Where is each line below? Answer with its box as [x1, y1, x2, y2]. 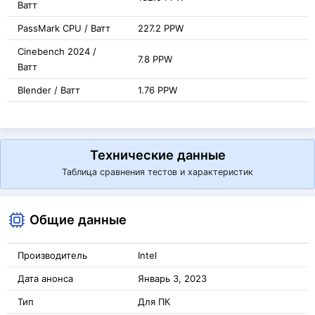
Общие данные [30, 212, 127, 227]
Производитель [18, 250, 87, 261]
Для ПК [138, 296, 170, 307]
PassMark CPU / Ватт [18, 22, 110, 34]
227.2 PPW [138, 22, 184, 34]
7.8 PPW [138, 53, 172, 65]
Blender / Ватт [18, 84, 80, 96]
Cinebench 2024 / [18, 46, 96, 57]
